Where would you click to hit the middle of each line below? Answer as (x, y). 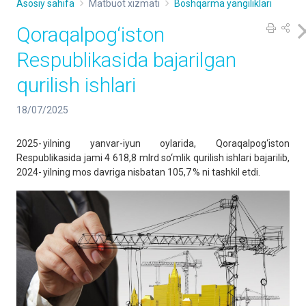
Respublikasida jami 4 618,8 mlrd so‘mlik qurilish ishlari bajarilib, (153, 158)
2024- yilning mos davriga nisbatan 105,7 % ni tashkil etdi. (138, 172)
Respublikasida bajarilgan (126, 60)
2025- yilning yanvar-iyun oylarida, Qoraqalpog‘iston (153, 143)
